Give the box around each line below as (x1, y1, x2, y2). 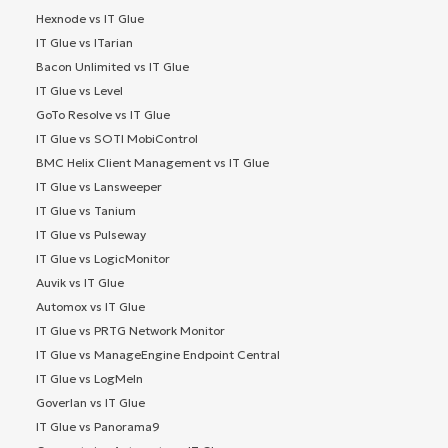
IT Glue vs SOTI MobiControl (36, 130, 198, 146)
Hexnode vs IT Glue (36, 10, 144, 26)
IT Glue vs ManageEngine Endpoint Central (36, 346, 280, 362)
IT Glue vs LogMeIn (36, 370, 143, 386)
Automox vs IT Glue (36, 298, 145, 314)
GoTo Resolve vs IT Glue (36, 106, 170, 122)
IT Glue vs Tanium (36, 202, 136, 218)
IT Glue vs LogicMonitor (36, 250, 170, 266)
